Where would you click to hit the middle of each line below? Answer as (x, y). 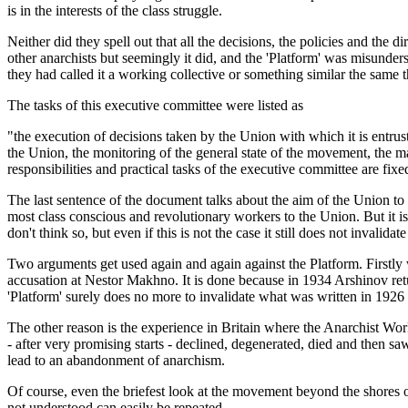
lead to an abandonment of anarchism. (116, 361)
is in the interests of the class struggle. (115, 11)
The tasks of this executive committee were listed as (155, 106)
